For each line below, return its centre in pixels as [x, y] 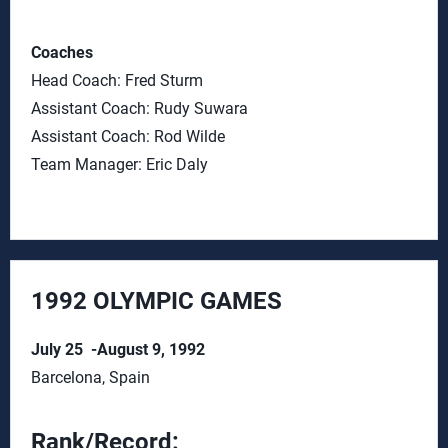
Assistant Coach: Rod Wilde [128, 136]
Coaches [62, 52]
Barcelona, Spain [90, 377]
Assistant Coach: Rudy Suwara [139, 108]
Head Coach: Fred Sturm [117, 80]
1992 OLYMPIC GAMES [156, 301]
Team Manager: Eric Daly [119, 164]
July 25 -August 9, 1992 [118, 349]
